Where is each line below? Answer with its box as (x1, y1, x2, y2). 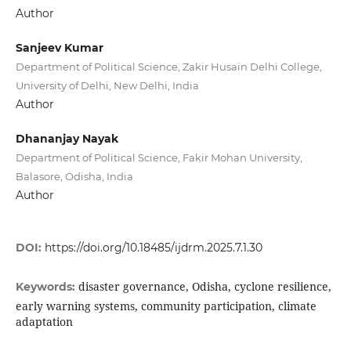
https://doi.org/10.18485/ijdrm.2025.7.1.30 (44, 241, 262, 255)
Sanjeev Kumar (15, 41, 103, 55)
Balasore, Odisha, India (15, 170, 133, 183)
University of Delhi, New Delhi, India (15, 79, 199, 92)
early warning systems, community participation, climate (15, 299, 317, 314)
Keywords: (15, 280, 78, 295)
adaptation (15, 314, 73, 330)
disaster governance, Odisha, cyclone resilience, (78, 279, 331, 295)
